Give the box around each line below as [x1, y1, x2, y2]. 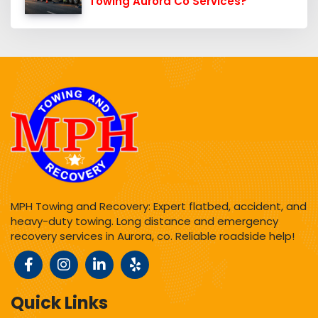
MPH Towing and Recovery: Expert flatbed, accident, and [11, 198, 307, 214]
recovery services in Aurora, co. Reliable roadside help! [11, 228, 295, 243]
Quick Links [11, 290, 108, 314]
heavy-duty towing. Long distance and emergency [11, 213, 278, 229]
